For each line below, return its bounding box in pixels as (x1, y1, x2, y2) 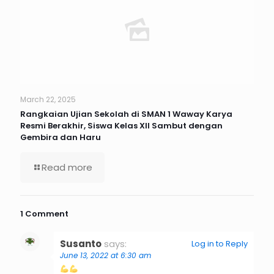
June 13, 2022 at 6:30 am (60, 250, 151, 261)
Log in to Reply (191, 238, 248, 250)
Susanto (60, 237, 102, 251)
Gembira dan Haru (20, 131, 101, 144)
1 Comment (20, 208, 68, 220)
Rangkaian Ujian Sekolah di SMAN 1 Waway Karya (20, 108, 232, 120)
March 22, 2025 (20, 94, 76, 105)
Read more (42, 161, 92, 174)
